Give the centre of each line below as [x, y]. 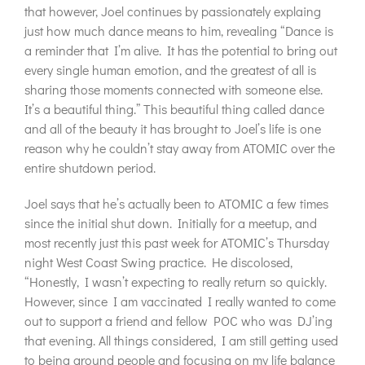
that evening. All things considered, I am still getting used [181, 340]
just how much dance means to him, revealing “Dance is [179, 31]
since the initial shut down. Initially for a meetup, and [171, 223]
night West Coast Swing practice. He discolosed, [158, 262]
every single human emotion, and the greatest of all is [170, 70]
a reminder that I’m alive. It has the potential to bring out [181, 50]
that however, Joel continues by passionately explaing [173, 11]
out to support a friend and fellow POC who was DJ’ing [178, 321]
